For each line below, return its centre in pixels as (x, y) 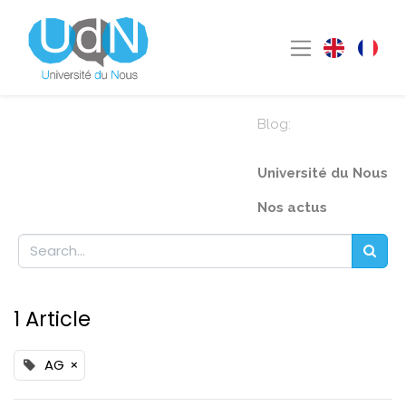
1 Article (52, 319)
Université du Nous (323, 173)
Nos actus (292, 207)
